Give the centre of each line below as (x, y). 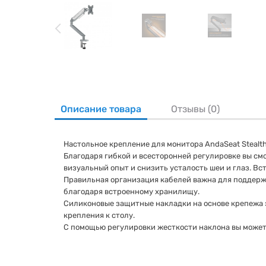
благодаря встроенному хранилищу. (132, 191)
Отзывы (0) (195, 109)
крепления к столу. (99, 215)
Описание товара (101, 109)
